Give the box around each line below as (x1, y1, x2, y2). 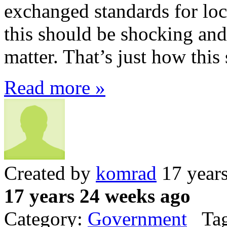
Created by (4, 162, 96, 184)
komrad (96, 162, 157, 184)
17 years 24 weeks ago (4, 184, 191, 207)
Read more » (4, 76, 105, 98)
